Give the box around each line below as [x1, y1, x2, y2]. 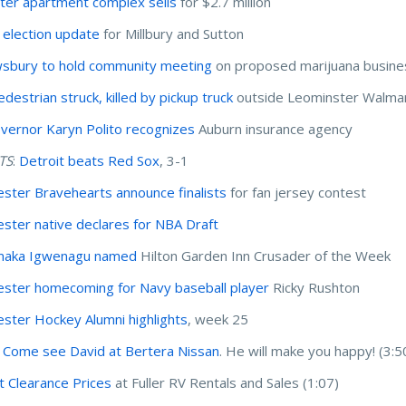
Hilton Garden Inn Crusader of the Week [137, 246, 391, 265]
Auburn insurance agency [195, 119, 357, 138]
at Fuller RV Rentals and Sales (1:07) [111, 372, 340, 391]
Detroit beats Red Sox [19, 150, 160, 169]
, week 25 [188, 309, 253, 328]
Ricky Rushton [269, 277, 361, 296]
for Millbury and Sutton [100, 24, 245, 43]
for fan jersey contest [227, 182, 371, 201]
